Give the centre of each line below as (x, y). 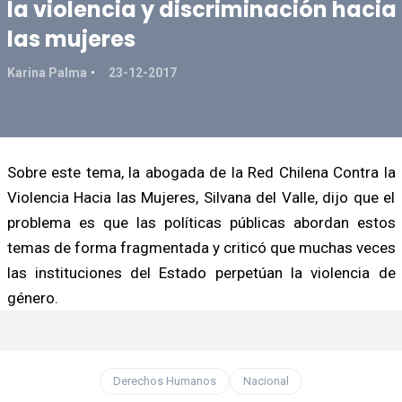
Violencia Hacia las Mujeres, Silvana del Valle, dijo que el (201, 197)
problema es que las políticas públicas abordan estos (201, 222)
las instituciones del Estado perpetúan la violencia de (201, 272)
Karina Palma (47, 72)
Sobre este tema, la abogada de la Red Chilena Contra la (201, 172)
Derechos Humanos (165, 380)
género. (32, 297)
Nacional (266, 380)
